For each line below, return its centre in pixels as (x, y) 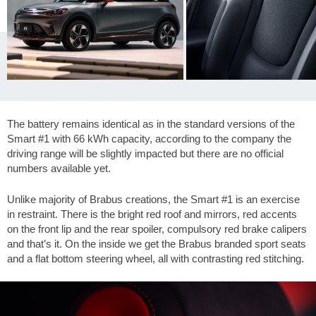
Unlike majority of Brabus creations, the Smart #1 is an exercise (153, 199)
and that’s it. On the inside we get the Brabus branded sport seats (157, 243)
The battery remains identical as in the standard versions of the (151, 124)
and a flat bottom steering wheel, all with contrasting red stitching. (156, 258)
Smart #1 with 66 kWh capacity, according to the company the (149, 139)
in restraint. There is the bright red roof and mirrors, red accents (152, 214)
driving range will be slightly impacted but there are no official (145, 154)
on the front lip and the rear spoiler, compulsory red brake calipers (157, 229)
